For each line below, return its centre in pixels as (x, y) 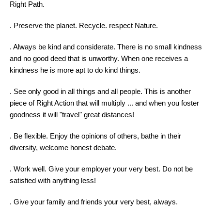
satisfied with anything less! (53, 180)
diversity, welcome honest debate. (63, 147)
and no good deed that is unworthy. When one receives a (99, 58)
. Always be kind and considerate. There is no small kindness (106, 47)
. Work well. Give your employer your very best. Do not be (101, 169)
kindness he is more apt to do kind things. (75, 70)
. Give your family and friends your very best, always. (94, 202)
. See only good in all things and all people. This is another (100, 91)
